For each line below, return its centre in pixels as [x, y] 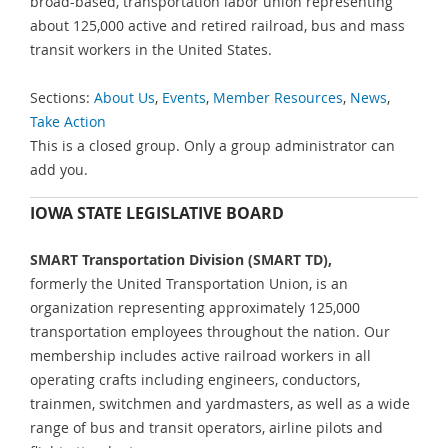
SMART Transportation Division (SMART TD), [181, 259]
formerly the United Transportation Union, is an [189, 283]
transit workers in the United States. [151, 49]
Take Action [68, 122]
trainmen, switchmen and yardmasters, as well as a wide [220, 403]
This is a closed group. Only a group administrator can [212, 146]
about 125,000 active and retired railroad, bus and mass [217, 25]
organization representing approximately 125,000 [195, 307]
